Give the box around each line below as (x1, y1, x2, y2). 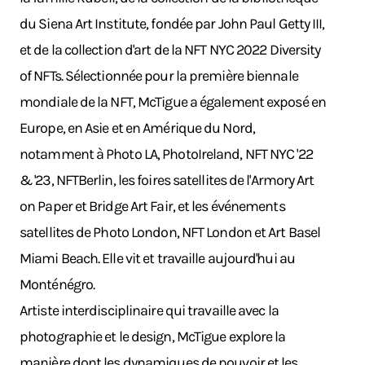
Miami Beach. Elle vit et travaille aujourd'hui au (20, 249, 295, 267)
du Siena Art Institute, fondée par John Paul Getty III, (20, 15, 325, 33)
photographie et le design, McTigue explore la (20, 328, 286, 345)
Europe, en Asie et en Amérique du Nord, (20, 119, 255, 137)
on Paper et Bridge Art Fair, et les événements (20, 197, 285, 215)
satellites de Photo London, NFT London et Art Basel (20, 223, 321, 241)
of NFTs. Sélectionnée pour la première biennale (20, 67, 298, 85)
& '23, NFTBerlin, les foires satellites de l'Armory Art (20, 171, 314, 189)
